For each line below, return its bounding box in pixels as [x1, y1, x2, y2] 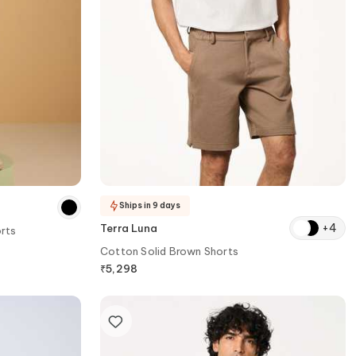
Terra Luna [100, 221, 157, 234]
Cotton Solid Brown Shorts [100, 244, 238, 257]
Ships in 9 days [119, 200, 180, 211]
